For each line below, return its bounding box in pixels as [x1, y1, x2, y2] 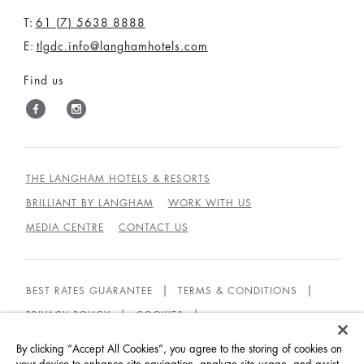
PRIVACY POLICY [25, 310, 110, 320]
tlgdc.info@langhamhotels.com [36, 40, 208, 52]
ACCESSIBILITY [196, 334, 272, 344]
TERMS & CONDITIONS [177, 285, 297, 296]
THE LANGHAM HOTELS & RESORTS [25, 173, 210, 184]
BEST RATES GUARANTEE [25, 285, 153, 296]
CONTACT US [118, 222, 188, 232]
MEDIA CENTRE [25, 222, 104, 232]
